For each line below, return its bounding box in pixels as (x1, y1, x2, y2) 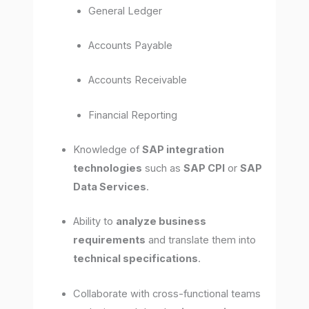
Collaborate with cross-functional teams (73, 287, 261, 300)
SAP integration (142, 143, 225, 156)
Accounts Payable (88, 39, 173, 52)
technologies (73, 161, 143, 175)
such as (142, 161, 184, 175)
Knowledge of (73, 143, 143, 156)
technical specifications (73, 252, 199, 266)
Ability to (73, 215, 117, 228)
